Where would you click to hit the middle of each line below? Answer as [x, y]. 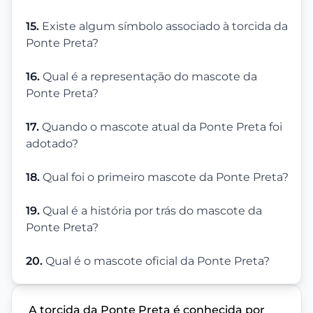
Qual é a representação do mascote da [150, 77]
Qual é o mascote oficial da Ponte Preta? [158, 261]
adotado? [52, 144]
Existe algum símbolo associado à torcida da [165, 27]
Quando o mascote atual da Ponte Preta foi [162, 127]
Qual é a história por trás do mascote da [152, 211]
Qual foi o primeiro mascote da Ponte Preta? [166, 177]
